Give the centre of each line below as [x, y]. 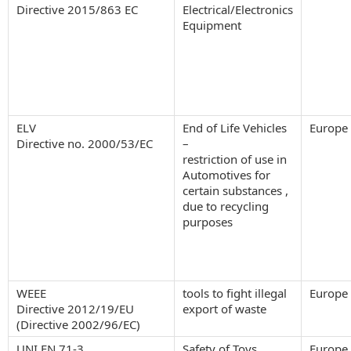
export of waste [224, 308]
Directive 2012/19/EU [75, 308]
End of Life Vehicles [235, 127]
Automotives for [226, 174]
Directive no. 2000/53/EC [85, 143]
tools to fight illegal [235, 293]
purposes [208, 221]
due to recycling [226, 206]
